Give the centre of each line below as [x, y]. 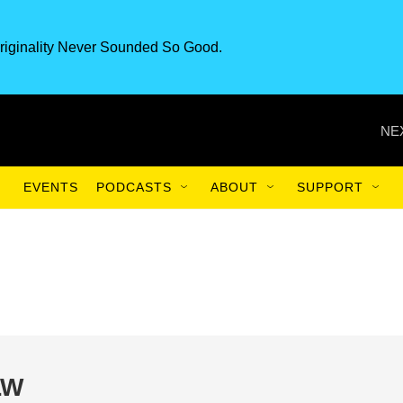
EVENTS [51, 187]
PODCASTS [134, 187]
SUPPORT [330, 187]
